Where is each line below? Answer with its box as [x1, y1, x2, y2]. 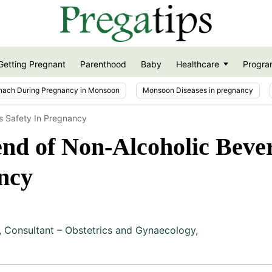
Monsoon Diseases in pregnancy [143, 85, 253, 95]
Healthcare [175, 59, 219, 70]
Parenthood [80, 59, 126, 70]
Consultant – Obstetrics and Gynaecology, [4, 223, 198, 236]
